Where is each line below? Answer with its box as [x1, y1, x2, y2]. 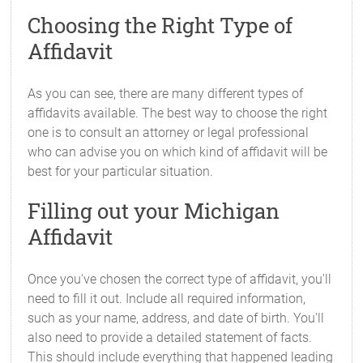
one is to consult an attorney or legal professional [28, 125, 310, 140]
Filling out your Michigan [28, 197, 280, 224]
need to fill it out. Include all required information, [28, 291, 306, 306]
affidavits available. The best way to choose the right [28, 105, 328, 121]
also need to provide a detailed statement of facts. [28, 330, 313, 345]
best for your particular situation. [28, 164, 214, 179]
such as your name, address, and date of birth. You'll [28, 310, 325, 326]
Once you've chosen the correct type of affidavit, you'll [28, 271, 332, 287]
